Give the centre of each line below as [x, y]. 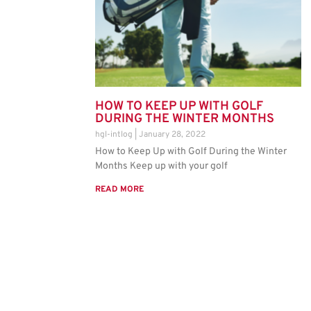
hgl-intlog [115, 135]
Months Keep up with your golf [161, 167]
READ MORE [119, 190]
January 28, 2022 [172, 135]
